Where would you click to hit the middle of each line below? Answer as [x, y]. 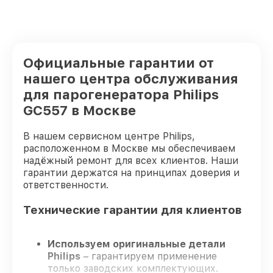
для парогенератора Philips [121, 94]
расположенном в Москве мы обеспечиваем [129, 148]
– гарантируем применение [149, 257]
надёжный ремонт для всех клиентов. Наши [131, 161]
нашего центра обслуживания [131, 79]
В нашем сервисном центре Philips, [109, 136]
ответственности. [66, 185]
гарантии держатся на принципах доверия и [131, 173]
